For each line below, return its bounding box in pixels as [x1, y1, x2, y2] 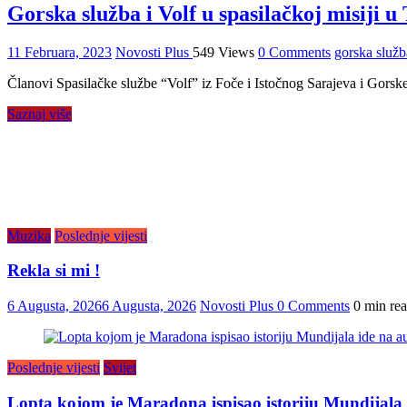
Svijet [104, 360, 136, 376]
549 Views [193, 44, 254, 60]
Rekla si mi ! [7, 261, 100, 281]
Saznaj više [7, 105, 72, 122]
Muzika [7, 227, 51, 243]
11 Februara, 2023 [7, 44, 112, 60]
